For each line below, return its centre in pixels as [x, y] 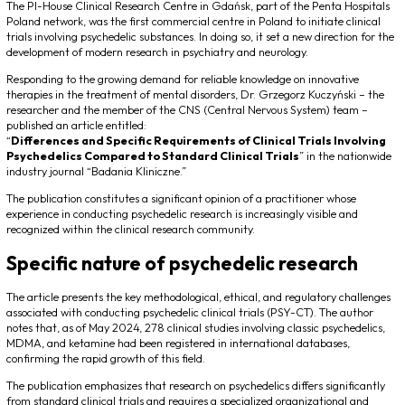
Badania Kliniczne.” [139, 171]
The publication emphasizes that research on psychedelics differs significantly [196, 386]
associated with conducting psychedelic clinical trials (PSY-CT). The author [190, 312]
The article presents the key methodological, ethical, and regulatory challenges [198, 297]
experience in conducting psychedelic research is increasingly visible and [182, 213]
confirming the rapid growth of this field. [106, 358]
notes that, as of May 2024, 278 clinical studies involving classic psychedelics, [196, 328]
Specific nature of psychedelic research [182, 264]
